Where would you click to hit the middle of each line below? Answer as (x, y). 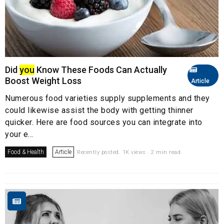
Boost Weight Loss (43, 81)
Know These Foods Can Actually (101, 70)
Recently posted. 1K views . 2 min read (129, 152)
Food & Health (26, 152)
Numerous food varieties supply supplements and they (107, 98)
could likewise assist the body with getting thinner (99, 110)
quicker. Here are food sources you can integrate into (104, 122)
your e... (19, 134)
